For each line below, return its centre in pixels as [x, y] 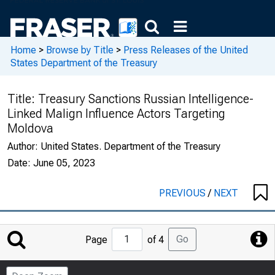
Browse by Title [80, 50]
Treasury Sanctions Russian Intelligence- [146, 99]
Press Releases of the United [186, 50]
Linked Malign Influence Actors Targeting [116, 114]
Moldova [30, 128]
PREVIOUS [184, 193]
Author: [24, 146]
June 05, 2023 [64, 163]
